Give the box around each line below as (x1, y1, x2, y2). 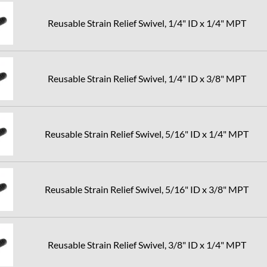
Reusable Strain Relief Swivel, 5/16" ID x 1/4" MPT (45, 128, 249, 139)
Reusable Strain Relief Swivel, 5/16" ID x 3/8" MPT (45, 184, 249, 195)
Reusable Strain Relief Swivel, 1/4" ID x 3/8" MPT (47, 73, 246, 84)
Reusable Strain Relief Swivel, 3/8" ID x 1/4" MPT (47, 239, 246, 250)
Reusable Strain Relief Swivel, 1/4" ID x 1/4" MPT (47, 17, 246, 29)
